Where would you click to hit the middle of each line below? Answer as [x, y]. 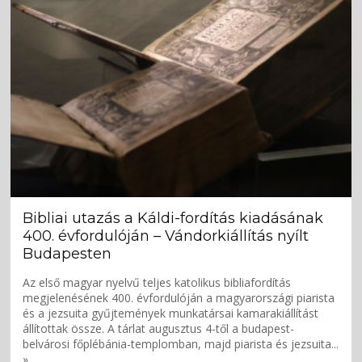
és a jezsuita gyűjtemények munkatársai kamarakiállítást [171, 313]
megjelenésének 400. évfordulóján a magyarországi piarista [179, 297]
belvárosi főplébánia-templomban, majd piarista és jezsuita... [181, 343]
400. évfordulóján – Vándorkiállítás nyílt [166, 236]
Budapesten [67, 253]
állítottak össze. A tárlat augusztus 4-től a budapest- [159, 328]
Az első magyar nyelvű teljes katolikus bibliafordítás [157, 282]
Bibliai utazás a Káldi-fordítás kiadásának [173, 218]
